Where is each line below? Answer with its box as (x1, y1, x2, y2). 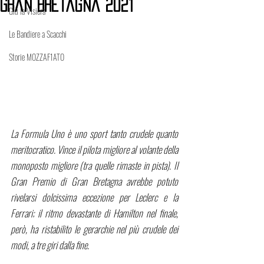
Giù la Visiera (9, 5, 45, 17)
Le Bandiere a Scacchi (9, 28, 67, 40)
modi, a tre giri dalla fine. (11, 237, 91, 253)
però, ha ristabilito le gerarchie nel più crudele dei (11, 222, 178, 237)
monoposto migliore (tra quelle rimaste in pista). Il (11, 158, 178, 173)
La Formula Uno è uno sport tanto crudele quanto (11, 126, 178, 141)
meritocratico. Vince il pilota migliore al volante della (11, 142, 178, 157)
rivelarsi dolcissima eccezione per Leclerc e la (11, 190, 178, 205)
